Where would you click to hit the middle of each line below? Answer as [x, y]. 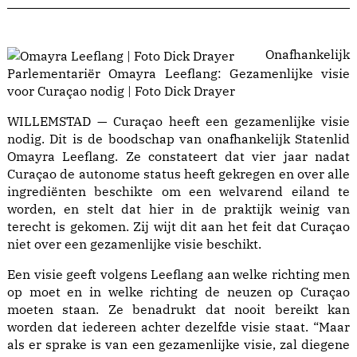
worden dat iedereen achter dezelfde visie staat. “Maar [178, 327]
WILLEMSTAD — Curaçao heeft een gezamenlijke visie [178, 122]
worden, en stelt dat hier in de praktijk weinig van [178, 209]
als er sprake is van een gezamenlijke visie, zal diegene [178, 345]
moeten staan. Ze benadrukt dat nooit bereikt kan [178, 310]
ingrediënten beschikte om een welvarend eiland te [178, 192]
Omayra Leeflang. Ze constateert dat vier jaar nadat [178, 157]
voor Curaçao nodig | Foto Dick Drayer [121, 91]
